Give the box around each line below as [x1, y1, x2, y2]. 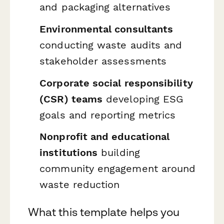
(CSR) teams [39, 92, 103, 105]
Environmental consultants [39, 22, 173, 35]
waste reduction [39, 178, 120, 191]
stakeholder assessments [39, 54, 167, 67]
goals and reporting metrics [39, 108, 176, 121]
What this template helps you [28, 205, 180, 219]
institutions [39, 146, 98, 159]
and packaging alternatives [39, 1, 171, 13]
